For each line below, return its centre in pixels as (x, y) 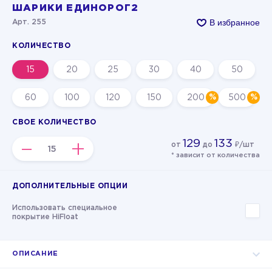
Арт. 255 (29, 22)
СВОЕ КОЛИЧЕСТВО (54, 122)
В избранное (235, 22)
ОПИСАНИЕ (35, 254)
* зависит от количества (216, 155)
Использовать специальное (65, 208)
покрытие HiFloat (45, 217)
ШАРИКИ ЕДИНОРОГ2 (76, 8)
